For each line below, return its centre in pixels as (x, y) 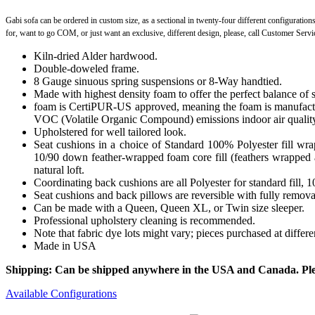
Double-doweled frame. (86, 68)
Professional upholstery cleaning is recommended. (144, 220)
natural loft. (59, 169)
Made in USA (65, 245)
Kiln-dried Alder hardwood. (96, 56)
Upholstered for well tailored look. (110, 131)
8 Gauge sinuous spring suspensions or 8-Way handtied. (158, 81)
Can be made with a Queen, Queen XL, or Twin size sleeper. (169, 207)
